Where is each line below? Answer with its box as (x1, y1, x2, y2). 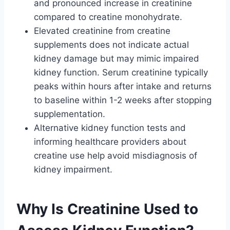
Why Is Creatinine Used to (16, 200, 198, 218)
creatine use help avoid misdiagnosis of (34, 150, 197, 161)
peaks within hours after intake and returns (34, 81, 212, 91)
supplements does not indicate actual (34, 39, 189, 50)
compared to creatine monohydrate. (34, 11, 182, 22)
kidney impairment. (34, 164, 112, 175)
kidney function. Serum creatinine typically (34, 67, 208, 78)
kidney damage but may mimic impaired (34, 53, 199, 64)
